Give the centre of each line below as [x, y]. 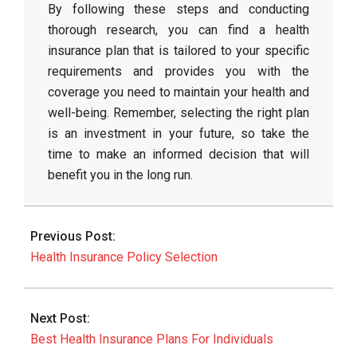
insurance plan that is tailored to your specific [178, 51]
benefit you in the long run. [120, 175]
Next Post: [60, 318]
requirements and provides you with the [178, 71]
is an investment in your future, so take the [178, 133]
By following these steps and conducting [178, 9]
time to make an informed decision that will [178, 154]
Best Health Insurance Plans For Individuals [152, 339]
